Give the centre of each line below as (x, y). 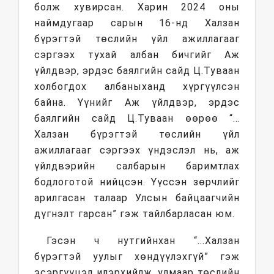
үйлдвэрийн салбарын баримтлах (137, 166)
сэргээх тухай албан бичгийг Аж (137, 55)
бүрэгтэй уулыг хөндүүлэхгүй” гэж (137, 257)
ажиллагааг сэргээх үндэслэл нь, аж (137, 150)
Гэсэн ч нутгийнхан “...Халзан (143, 241)
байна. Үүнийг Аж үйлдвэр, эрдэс (137, 103)
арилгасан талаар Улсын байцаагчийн (137, 198)
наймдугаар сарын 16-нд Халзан (137, 23)
